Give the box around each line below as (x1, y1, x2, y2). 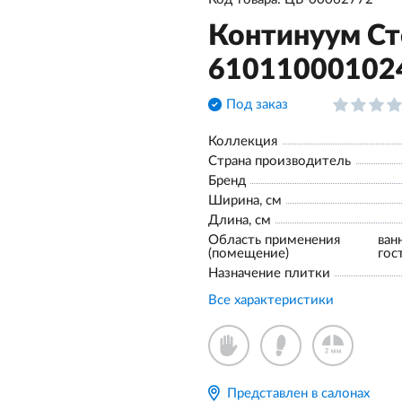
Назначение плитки (208, 267, 330, 280)
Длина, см (208, 214, 271, 227)
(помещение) (208, 247, 289, 260)
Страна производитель (208, 154, 351, 168)
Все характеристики (208, 293, 334, 307)
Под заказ (226, 97, 288, 111)
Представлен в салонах (227, 386, 371, 400)
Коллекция (208, 135, 277, 148)
